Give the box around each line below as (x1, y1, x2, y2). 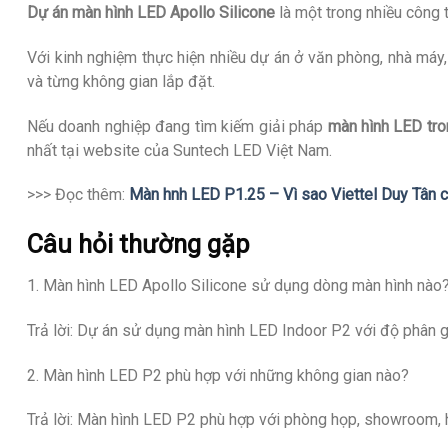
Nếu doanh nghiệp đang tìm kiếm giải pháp (27, 116, 328, 136)
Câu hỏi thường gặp (27, 229, 250, 260)
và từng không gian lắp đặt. (27, 71, 215, 91)
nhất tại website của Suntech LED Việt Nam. (27, 140, 332, 160)
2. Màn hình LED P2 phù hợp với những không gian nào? (27, 365, 409, 385)
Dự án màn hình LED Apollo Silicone (27, 3, 275, 23)
